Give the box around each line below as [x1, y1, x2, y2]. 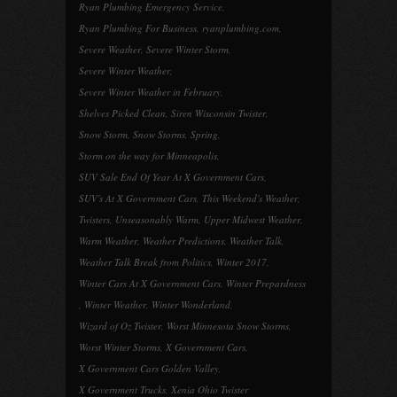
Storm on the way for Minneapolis [79, 149, 217, 162]
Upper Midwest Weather [204, 213, 300, 226]
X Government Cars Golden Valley [79, 362, 219, 375]
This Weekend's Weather [202, 191, 298, 205]
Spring [191, 128, 218, 141]
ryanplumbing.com [202, 21, 279, 35]
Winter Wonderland [152, 298, 230, 311]
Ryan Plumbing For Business [79, 21, 197, 35]
